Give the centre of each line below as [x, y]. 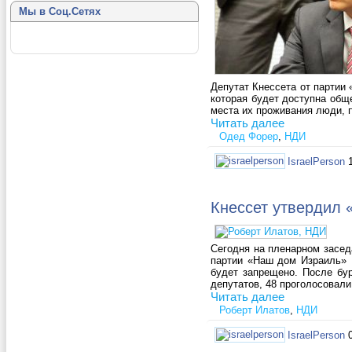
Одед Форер [249, 137]
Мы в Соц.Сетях [60, 11]
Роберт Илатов [255, 310]
